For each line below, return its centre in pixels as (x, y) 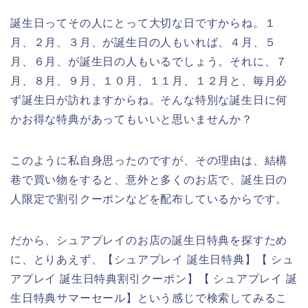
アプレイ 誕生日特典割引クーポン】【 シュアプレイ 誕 (154, 278)
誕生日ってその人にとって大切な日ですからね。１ (143, 23)
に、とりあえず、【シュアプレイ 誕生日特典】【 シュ (152, 259)
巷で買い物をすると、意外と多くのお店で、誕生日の (149, 179)
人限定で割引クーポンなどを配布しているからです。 (149, 199)
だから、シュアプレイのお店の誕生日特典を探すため (149, 240)
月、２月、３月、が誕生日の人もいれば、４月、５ (143, 42)
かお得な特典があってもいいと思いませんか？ (132, 119)
